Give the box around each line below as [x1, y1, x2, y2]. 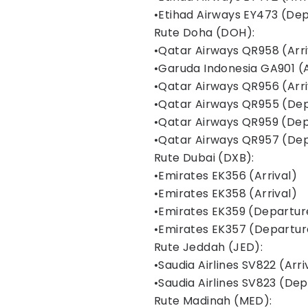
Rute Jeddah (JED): [154, 239, 263, 255]
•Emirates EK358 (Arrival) [154, 186, 297, 201]
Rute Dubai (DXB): [154, 150, 254, 166]
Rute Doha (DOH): [154, 25, 255, 41]
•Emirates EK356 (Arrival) [154, 168, 297, 184]
